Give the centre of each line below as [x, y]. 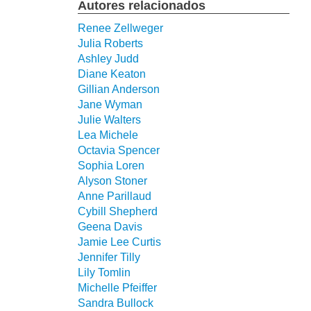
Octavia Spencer [119, 150]
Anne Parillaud [115, 196]
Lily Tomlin [104, 272]
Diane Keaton [112, 74]
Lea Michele [108, 135]
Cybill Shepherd [118, 211]
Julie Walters [109, 119]
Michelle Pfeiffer [117, 287]
